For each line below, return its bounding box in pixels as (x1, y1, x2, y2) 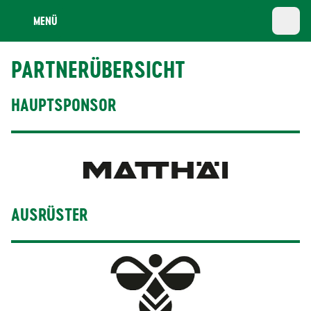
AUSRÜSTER (11, 203, 87, 227)
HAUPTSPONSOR (11, 94, 116, 117)
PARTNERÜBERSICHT (11, 54, 185, 85)
